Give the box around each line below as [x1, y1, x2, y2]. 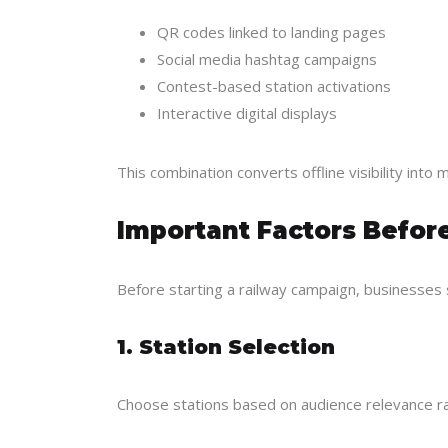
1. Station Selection [117, 335, 335, 359]
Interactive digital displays [157, 103, 337, 123]
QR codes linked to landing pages [157, 22, 386, 42]
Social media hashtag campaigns [157, 49, 377, 69]
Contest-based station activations [157, 76, 391, 96]
